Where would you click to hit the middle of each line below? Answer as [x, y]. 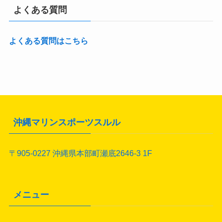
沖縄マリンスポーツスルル [67, 123]
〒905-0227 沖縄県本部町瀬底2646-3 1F [80, 153]
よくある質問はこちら [48, 41]
